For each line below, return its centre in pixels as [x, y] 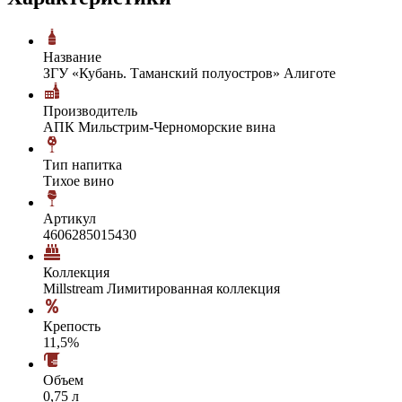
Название [72, 57]
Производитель [90, 110]
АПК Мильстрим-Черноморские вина [159, 127]
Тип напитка [83, 164]
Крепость [72, 326]
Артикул [70, 218]
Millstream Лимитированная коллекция [162, 288]
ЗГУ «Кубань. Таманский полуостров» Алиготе [189, 73]
